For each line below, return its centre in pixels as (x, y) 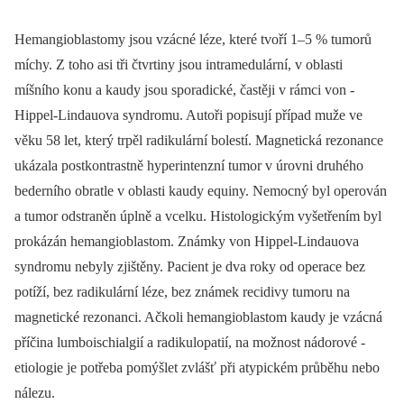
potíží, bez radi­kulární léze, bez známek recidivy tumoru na (182, 292)
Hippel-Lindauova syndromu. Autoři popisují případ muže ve (188, 115)
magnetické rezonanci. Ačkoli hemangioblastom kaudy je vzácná (198, 317)
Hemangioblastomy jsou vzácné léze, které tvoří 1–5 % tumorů (193, 40)
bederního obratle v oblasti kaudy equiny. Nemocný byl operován (201, 191)
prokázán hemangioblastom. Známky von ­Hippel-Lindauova (187, 242)
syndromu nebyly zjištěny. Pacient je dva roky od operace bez (190, 267)
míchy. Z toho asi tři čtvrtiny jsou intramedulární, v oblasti (179, 65)
